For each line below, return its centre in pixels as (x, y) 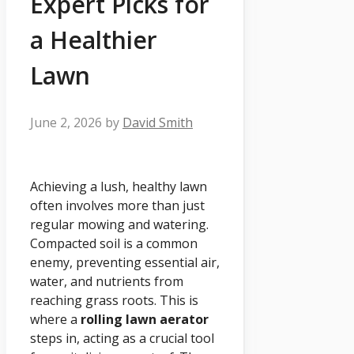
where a (55, 320)
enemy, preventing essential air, (125, 263)
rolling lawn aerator (145, 320)
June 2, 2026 (66, 122)
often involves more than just (117, 206)
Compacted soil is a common (114, 244)
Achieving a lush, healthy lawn (119, 187)
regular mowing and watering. (119, 225)
